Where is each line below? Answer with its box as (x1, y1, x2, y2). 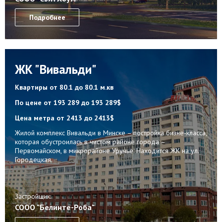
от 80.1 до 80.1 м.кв (50, 82, 113, 92)
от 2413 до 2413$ (56, 113, 114, 122)
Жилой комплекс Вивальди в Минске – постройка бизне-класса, (15, 128, 207, 137)
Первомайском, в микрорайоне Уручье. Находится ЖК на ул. (15, 146, 199, 155)
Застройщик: (15, 191, 51, 201)
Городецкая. (15, 155, 53, 164)
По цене (15, 98, 44, 107)
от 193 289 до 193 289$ (44, 98, 121, 107)
